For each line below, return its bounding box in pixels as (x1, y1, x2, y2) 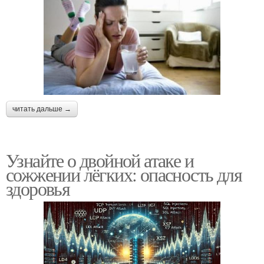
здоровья (6, 175, 70, 201)
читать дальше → (12, 104, 71, 113)
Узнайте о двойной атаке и (6, 147, 193, 173)
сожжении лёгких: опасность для (6, 161, 242, 187)
